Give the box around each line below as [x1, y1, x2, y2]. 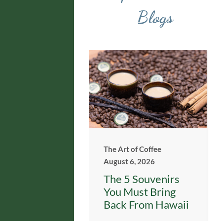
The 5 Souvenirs [104, 172, 180, 186]
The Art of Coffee [104, 145, 161, 154]
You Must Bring [104, 185, 176, 199]
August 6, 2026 [104, 157, 155, 166]
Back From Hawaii [104, 198, 189, 212]
